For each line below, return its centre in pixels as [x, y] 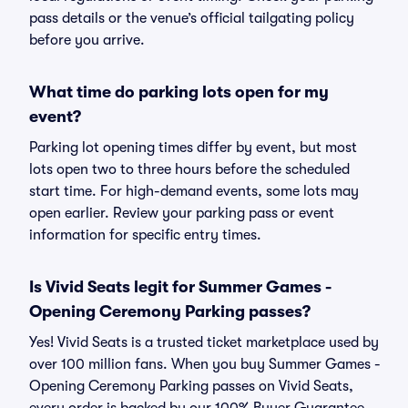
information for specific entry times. [145, 235]
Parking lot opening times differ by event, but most [193, 148]
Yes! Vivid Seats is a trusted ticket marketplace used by [204, 342]
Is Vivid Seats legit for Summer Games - [180, 287]
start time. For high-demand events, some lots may [194, 191]
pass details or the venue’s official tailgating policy [192, 18]
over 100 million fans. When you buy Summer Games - [205, 364]
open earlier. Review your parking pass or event [182, 213]
